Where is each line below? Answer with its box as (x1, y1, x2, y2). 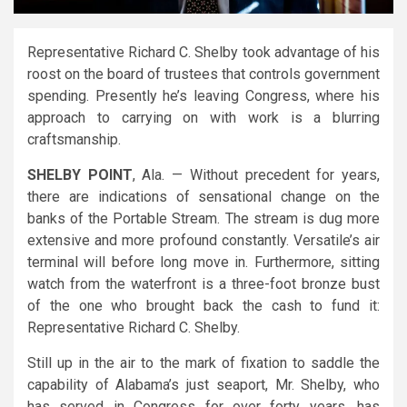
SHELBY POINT (27, 165, 133, 184)
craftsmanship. (27, 130, 121, 148)
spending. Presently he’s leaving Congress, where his (27, 86, 380, 104)
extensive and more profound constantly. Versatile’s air (27, 231, 380, 249)
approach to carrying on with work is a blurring (27, 108, 380, 126)
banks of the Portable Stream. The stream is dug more (27, 209, 380, 227)
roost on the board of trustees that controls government (27, 65, 380, 83)
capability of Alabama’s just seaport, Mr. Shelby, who (27, 375, 380, 393)
